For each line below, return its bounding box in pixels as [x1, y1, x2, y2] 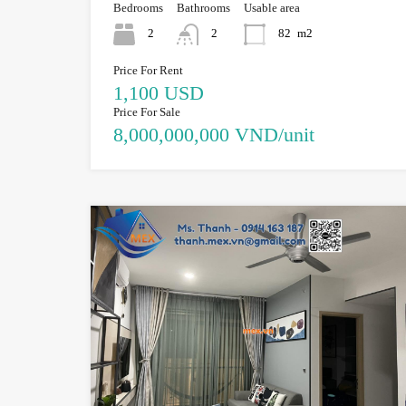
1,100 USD [113, 81, 204, 104]
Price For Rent [113, 63, 183, 77]
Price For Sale [113, 104, 180, 119]
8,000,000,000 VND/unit [113, 122, 314, 146]
